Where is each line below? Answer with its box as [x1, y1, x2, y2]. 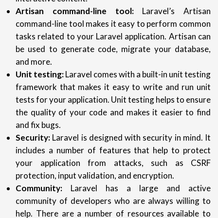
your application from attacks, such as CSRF [16, 157, 211, 168]
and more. [16, 56, 52, 67]
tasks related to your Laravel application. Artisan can [16, 31, 211, 41]
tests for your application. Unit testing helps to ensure [16, 94, 211, 105]
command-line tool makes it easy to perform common [16, 18, 211, 29]
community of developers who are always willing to [16, 195, 211, 206]
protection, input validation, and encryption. [16, 170, 174, 181]
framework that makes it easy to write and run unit [16, 81, 211, 92]
